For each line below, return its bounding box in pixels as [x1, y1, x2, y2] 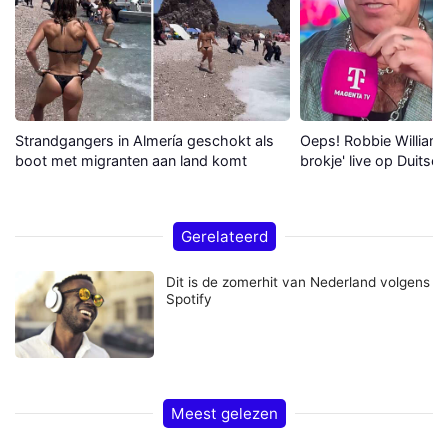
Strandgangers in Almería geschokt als [15, 132, 274, 150]
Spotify [166, 291, 213, 308]
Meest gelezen [170, 404, 278, 424]
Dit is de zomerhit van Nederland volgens [166, 274, 431, 291]
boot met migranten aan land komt [15, 152, 247, 170]
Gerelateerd [180, 227, 268, 247]
